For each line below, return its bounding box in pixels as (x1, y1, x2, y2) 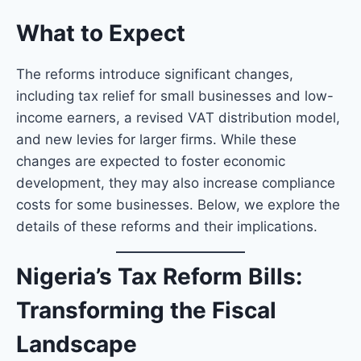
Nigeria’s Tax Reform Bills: (16, 263, 302, 291)
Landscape (16, 330, 137, 359)
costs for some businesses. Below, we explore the (16, 196, 340, 213)
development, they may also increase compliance (16, 174, 335, 191)
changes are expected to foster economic (16, 152, 285, 169)
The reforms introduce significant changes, (16, 65, 293, 82)
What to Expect (16, 19, 185, 47)
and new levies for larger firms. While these (16, 131, 297, 147)
